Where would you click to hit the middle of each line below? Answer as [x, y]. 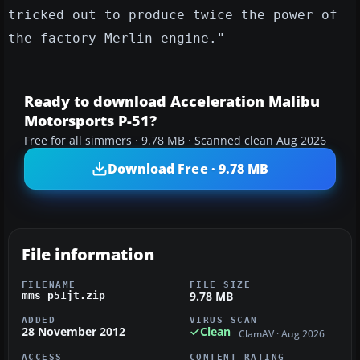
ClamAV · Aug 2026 [282, 333]
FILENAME [49, 285]
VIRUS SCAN [224, 320]
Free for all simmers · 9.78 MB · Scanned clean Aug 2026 [175, 141]
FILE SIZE [221, 285]
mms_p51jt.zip [63, 296]
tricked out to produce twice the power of [173, 15]
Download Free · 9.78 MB [188, 168]
